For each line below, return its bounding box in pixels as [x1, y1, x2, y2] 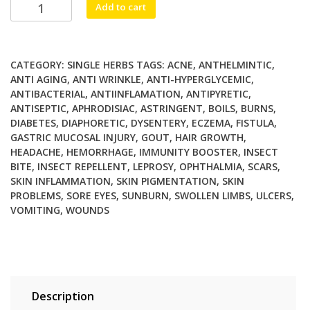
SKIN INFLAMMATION [10, 174, 111, 188]
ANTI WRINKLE [73, 73, 141, 86]
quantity [10, 28, 53, 44]
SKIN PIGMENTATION [116, 174, 217, 188]
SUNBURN [122, 189, 169, 202]
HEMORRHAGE [66, 145, 134, 158]
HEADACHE [10, 145, 61, 158]
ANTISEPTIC [10, 102, 66, 115]
